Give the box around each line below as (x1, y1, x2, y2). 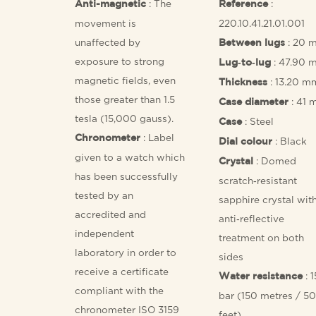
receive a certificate (75, 266, 169, 276)
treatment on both (218, 232, 304, 243)
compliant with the (75, 285, 164, 296)
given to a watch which (75, 152, 186, 162)
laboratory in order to (75, 247, 177, 257)
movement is (75, 18, 137, 28)
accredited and (75, 209, 147, 219)
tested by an (75, 190, 134, 200)
